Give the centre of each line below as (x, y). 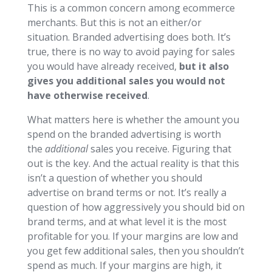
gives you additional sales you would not (126, 80)
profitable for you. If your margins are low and (132, 236)
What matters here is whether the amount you (133, 119)
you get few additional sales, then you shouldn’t (135, 250)
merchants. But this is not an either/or (114, 22)
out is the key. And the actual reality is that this (133, 163)
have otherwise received (87, 95)
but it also (204, 66)
